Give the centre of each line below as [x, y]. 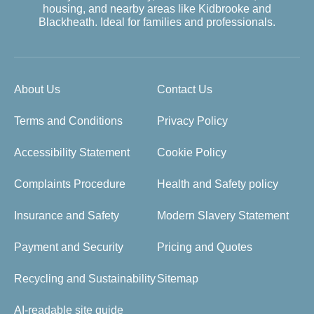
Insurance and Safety [67, 215]
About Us [37, 89]
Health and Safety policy [218, 184]
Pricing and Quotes [205, 247]
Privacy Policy [192, 121]
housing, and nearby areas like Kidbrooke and [157, 8]
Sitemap [178, 278]
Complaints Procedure [70, 184]
